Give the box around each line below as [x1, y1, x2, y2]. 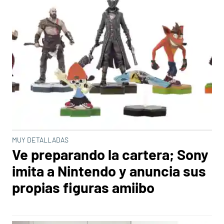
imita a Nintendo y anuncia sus [12, 162, 206, 179]
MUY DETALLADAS [12, 135, 68, 144]
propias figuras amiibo [12, 178, 154, 196]
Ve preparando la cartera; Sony [12, 145, 208, 163]
